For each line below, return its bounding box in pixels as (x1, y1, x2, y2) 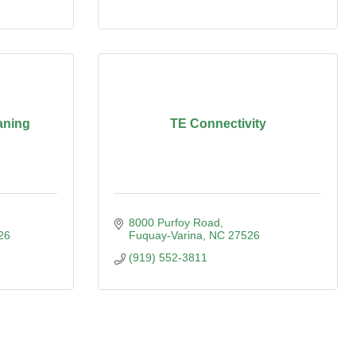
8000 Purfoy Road (128, 216, 220, 229)
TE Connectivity (169, 117, 266, 130)
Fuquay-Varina (128, 229, 203, 242)
